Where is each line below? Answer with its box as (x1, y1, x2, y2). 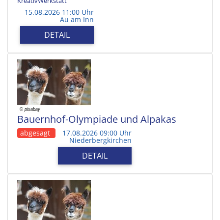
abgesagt (20, 128, 51, 137)
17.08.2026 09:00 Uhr (62, 128, 132, 137)
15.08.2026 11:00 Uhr (25, 7, 94, 17)
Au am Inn (60, 14, 94, 24)
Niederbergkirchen (69, 135, 132, 145)
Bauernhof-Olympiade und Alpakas (17, 112, 176, 126)
